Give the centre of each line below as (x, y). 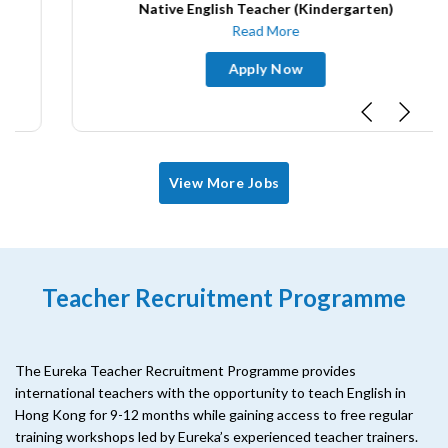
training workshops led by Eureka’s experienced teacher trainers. (216, 437)
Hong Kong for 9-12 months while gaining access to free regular (214, 415)
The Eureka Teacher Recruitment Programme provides (185, 371)
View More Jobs (224, 183)
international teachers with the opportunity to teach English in (210, 393)
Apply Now (224, 69)
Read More (224, 31)
